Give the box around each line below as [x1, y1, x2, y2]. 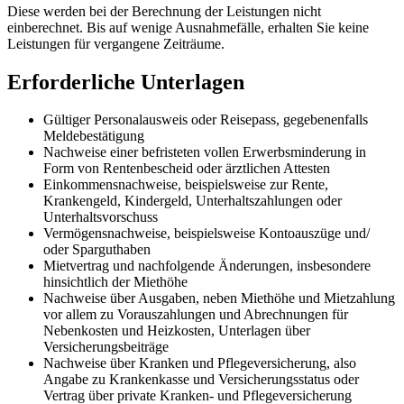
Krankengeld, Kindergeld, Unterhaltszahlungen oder [43, 193, 342, 209]
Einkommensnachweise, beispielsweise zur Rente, [43, 177, 328, 193]
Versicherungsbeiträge [43, 339, 169, 355]
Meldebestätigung [43, 128, 144, 144]
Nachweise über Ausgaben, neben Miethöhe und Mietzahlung [43, 290, 395, 307]
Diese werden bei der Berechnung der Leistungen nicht [7, 3, 321, 19]
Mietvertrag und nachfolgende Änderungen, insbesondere [43, 258, 371, 274]
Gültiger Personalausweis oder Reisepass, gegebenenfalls [43, 112, 368, 128]
